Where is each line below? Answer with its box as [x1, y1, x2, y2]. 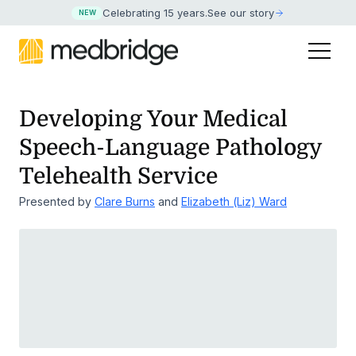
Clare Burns [95, 195, 155, 209]
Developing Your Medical [19, 106, 288, 133]
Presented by [19, 195, 95, 209]
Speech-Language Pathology [19, 135, 322, 161]
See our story [207, 6, 275, 20]
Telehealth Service [19, 164, 218, 190]
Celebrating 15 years [103, 6, 206, 20]
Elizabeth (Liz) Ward [181, 195, 287, 209]
